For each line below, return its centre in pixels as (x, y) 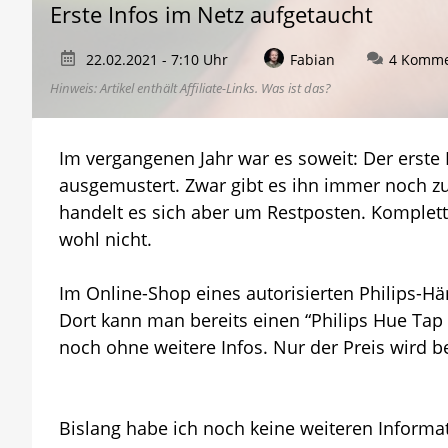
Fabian (312, 59)
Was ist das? (296, 87)
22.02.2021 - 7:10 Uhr (156, 59)
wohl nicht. (105, 238)
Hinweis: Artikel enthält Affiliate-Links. (155, 87)
